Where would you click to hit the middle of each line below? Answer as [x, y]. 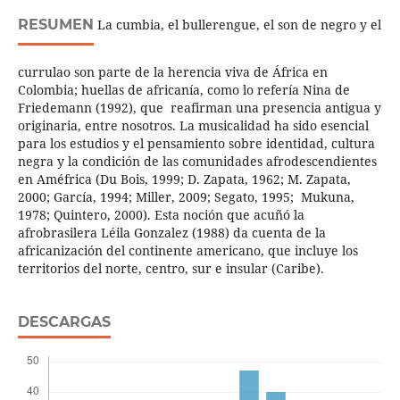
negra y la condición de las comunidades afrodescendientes [197, 162]
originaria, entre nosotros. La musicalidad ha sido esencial [193, 126]
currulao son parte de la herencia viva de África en [172, 72]
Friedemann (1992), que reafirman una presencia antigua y [199, 108]
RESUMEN [55, 25]
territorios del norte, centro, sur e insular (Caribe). [171, 269]
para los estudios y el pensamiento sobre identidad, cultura [196, 144]
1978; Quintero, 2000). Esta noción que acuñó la [161, 215]
